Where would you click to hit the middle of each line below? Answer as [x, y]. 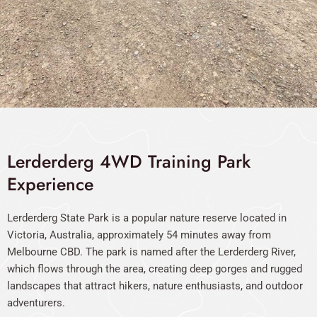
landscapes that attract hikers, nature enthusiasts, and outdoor [155, 286]
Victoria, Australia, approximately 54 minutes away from [139, 235]
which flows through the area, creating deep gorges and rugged [155, 269]
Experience [50, 184]
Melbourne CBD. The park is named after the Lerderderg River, [151, 252]
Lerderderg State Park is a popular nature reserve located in [147, 218]
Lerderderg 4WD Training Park [129, 161]
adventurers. [36, 303]
